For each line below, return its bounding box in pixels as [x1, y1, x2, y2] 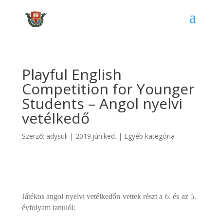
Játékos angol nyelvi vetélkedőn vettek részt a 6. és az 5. [21, 192, 197, 200]
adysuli [46, 131, 68, 141]
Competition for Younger [21, 79, 195, 99]
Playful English [21, 64, 122, 84]
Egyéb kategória [124, 131, 175, 141]
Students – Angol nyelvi [21, 93, 182, 113]
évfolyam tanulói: [21, 203, 75, 212]
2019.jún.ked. [75, 131, 116, 141]
